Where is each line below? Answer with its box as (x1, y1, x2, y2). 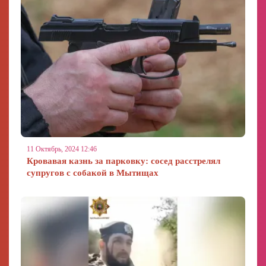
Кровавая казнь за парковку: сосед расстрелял (27, 156, 220, 166)
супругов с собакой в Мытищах (27, 168, 159, 178)
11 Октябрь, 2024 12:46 (27, 145, 97, 153)
